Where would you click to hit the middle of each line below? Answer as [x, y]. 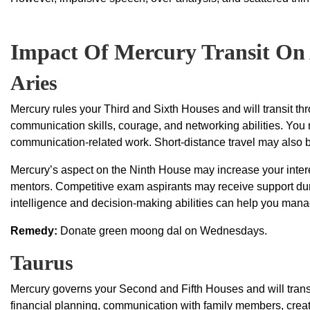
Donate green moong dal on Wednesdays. [162, 231]
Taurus [42, 263]
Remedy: [34, 231]
